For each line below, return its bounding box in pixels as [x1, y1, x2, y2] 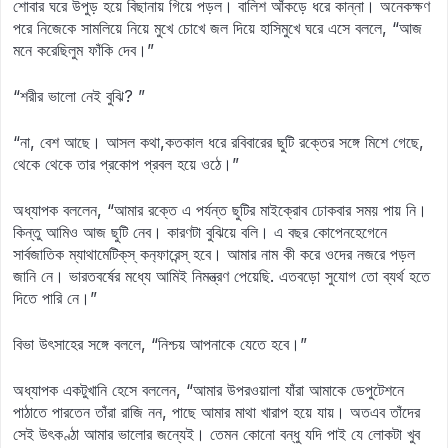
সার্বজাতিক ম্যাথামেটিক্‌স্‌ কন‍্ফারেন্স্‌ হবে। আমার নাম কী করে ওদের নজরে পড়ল [13, 244, 415, 264]
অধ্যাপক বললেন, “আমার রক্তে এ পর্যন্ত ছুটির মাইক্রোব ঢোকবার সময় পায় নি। [13, 200, 427, 220]
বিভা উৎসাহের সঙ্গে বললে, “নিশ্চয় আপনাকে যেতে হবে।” [13, 334, 307, 354]
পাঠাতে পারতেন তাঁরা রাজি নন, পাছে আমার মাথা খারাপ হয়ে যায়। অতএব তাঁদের [13, 402, 420, 422]
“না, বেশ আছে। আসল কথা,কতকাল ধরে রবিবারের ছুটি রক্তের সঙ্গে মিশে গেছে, [13, 132, 424, 152]
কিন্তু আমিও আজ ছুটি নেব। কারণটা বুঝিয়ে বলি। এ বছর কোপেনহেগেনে [13, 222, 387, 242]
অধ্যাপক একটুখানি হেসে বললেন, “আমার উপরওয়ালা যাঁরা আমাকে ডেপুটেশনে [13, 380, 404, 400]
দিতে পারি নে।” [13, 288, 97, 308]
